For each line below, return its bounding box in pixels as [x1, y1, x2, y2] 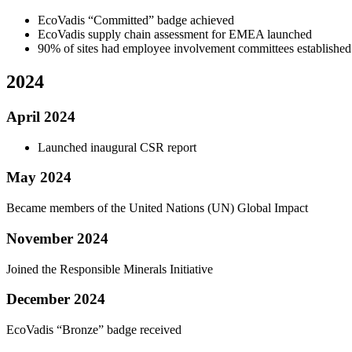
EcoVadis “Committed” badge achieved [38, 13, 234, 27]
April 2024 [6, 108, 75, 126]
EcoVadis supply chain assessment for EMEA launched [38, 27, 312, 42]
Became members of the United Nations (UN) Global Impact [6, 201, 308, 215]
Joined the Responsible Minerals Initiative [6, 262, 213, 276]
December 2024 [6, 291, 105, 308]
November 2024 [6, 229, 108, 247]
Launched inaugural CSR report [38, 140, 196, 154]
